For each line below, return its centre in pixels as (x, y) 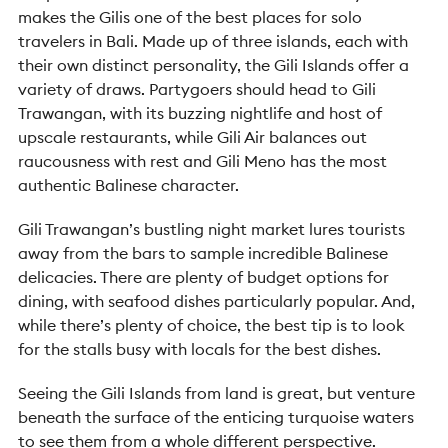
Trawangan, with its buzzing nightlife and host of (200, 113)
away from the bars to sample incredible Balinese (203, 253)
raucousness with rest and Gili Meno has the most (202, 161)
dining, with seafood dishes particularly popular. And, (216, 301)
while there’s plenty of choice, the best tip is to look (211, 325)
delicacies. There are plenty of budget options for (203, 277)
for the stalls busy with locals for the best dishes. (199, 349)
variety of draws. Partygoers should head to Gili (197, 89)
